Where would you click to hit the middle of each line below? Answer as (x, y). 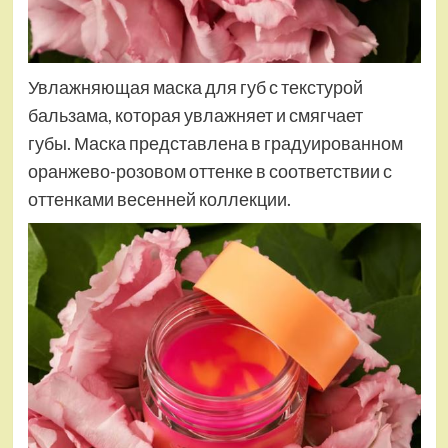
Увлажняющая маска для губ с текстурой (195, 87)
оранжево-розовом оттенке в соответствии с (209, 171)
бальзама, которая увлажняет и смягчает (195, 115)
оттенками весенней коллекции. (159, 199)
